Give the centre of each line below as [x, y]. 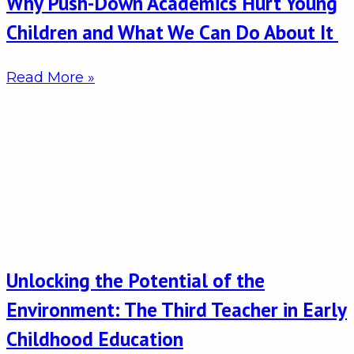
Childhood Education [95, 339]
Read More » [51, 78]
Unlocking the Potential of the [136, 281]
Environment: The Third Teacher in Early [177, 310]
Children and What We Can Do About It [172, 32]
